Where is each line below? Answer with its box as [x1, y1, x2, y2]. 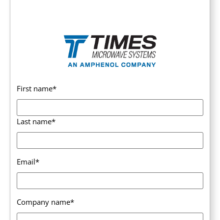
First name [17, 83, 53, 94]
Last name [17, 116, 52, 127]
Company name [17, 197, 70, 207]
